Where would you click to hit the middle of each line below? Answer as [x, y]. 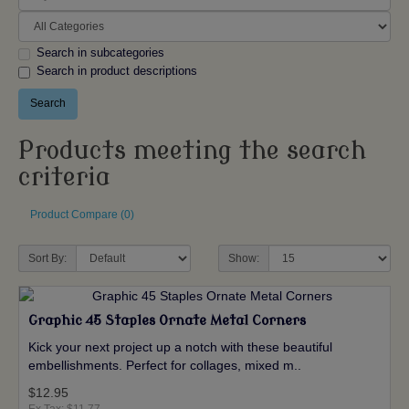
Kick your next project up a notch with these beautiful [180, 346]
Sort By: [47, 258]
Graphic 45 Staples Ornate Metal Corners [167, 320]
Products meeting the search [192, 151]
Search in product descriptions [117, 70]
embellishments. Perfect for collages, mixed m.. [165, 365]
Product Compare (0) [82, 215]
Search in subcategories [100, 52]
